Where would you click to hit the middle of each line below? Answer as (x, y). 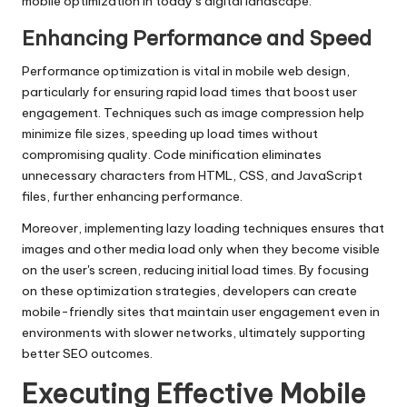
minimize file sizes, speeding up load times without (170, 134)
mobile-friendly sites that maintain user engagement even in (201, 312)
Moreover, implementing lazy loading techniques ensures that (203, 228)
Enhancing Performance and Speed (197, 39)
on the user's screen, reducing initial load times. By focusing (195, 270)
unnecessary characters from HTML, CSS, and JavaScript (192, 176)
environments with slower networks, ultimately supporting (194, 333)
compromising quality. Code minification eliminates (172, 155)
